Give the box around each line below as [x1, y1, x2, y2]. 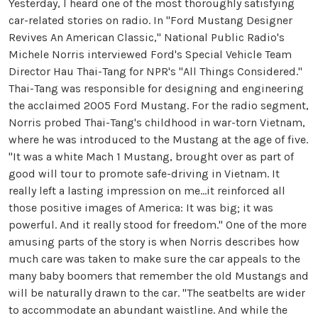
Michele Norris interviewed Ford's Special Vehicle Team [9, 48, 292, 62]
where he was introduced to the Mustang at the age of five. [9, 133, 308, 147]
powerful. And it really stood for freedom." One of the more [9, 218, 307, 232]
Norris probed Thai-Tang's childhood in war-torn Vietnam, [9, 116, 305, 130]
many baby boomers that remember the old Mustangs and [9, 269, 309, 283]
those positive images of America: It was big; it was [9, 201, 273, 215]
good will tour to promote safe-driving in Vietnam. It [9, 167, 280, 181]
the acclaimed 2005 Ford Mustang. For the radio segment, [9, 99, 309, 113]
